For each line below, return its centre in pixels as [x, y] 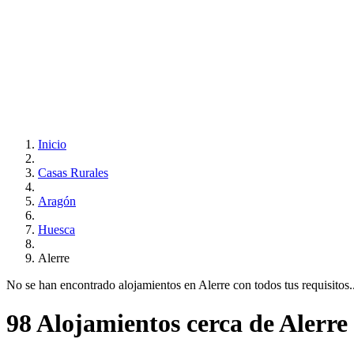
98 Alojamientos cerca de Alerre [177, 324]
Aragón [57, 201]
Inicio [52, 144]
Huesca [56, 230]
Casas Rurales [73, 173]
